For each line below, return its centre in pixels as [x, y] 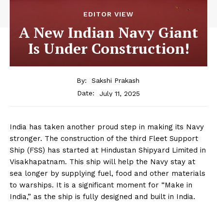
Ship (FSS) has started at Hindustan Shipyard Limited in [108, 150]
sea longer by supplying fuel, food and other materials [108, 174]
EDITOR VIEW [108, 14]
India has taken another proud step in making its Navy [107, 127]
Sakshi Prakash [115, 81]
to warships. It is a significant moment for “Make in [101, 185]
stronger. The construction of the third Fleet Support [104, 139]
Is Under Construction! [108, 48]
